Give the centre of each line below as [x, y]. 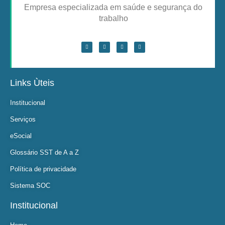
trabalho [113, 19]
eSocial [21, 136]
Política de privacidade [43, 169]
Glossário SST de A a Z [44, 152]
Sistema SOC [30, 185]
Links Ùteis [32, 83]
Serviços [23, 119]
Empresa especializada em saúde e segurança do [113, 8]
